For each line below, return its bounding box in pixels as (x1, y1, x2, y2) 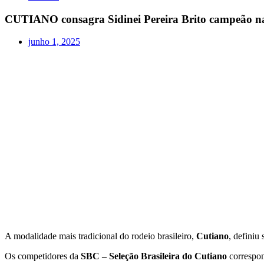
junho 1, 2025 (28, 37, 80, 47)
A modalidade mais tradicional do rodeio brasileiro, (5, 231, 196, 242)
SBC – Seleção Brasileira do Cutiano (81, 251, 227, 262)
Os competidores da (5, 251, 81, 262)
